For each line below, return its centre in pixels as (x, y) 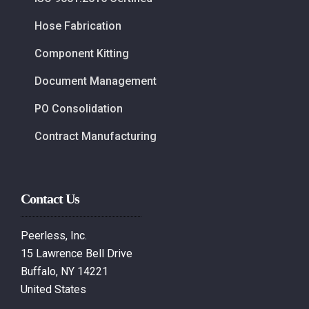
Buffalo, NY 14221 (64, 271)
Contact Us (50, 198)
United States (53, 289)
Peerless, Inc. (54, 235)
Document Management (96, 81)
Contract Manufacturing (96, 136)
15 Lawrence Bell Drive (77, 253)
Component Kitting (82, 53)
